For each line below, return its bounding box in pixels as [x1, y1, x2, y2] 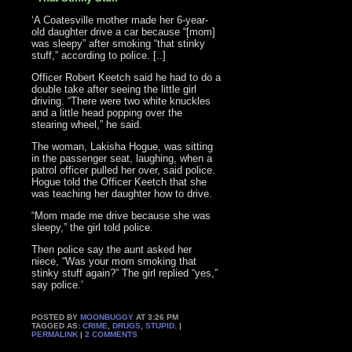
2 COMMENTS [85, 330, 138, 339]
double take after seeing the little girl [31, 83, 197, 96]
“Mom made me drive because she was [31, 210, 211, 222]
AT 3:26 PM [134, 313, 179, 322]
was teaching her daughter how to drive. [31, 188, 213, 200]
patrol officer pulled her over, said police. [31, 164, 216, 177]
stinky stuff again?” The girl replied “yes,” [31, 267, 218, 280]
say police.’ [31, 279, 84, 291]
